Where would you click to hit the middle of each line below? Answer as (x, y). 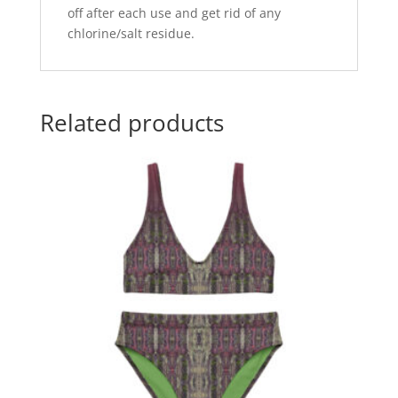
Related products (131, 122)
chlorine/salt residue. (131, 33)
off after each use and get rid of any (174, 12)
